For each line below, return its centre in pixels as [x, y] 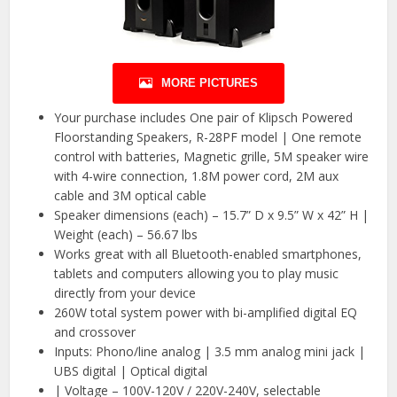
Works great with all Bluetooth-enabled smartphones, [208, 253]
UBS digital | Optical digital [131, 370]
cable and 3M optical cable [131, 195]
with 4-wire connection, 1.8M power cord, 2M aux [197, 175]
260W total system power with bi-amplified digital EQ [206, 312]
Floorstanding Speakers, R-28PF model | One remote [208, 136]
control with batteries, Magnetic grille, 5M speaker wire [212, 156]
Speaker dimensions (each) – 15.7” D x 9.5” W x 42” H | [212, 214]
